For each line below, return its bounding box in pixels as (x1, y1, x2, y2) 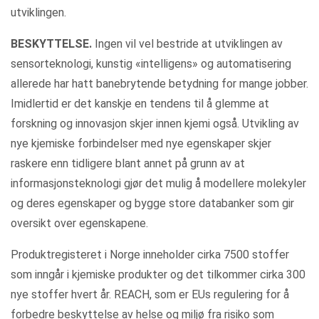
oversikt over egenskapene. (11, 216, 148, 230)
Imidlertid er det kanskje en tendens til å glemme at (11, 97, 269, 110)
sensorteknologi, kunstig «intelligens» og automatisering (11, 57, 291, 70)
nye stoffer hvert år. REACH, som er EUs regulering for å (11, 288, 289, 301)
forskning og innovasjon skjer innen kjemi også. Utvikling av (11, 117, 299, 130)
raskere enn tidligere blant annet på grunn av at (11, 157, 245, 170)
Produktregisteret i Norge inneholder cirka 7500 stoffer (11, 248, 289, 261)
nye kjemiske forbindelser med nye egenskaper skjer (11, 137, 271, 150)
